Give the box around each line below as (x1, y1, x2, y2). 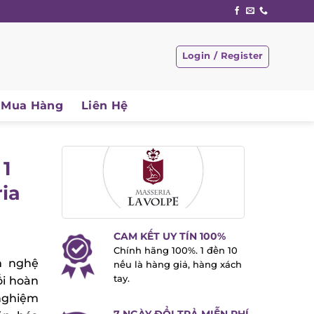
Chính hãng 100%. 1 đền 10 (108, 245, 233, 257)
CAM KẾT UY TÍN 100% (108, 230, 221, 243)
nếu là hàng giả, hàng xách (108, 259, 237, 271)
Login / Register (177, 50, 259, 61)
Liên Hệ (76, 99, 123, 112)
